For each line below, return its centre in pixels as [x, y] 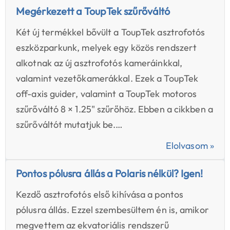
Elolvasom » [190, 146]
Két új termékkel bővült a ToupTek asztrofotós [111, 32]
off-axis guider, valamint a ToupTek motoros [107, 94]
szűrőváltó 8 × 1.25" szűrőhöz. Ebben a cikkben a [114, 109]
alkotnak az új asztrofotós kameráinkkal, [99, 63]
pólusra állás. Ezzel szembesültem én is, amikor [112, 210]
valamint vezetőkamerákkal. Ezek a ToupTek [107, 79]
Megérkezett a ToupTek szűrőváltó [93, 11]
